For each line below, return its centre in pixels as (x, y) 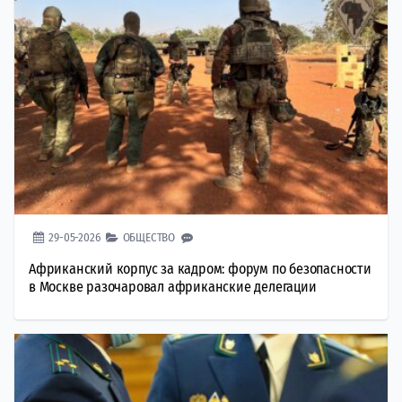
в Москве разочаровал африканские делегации (173, 287)
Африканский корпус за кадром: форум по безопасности (200, 269)
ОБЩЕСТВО (149, 238)
